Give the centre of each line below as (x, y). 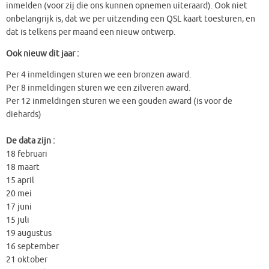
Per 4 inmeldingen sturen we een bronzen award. (98, 75)
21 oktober (27, 260)
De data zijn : (31, 141)
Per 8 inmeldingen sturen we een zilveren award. (99, 88)
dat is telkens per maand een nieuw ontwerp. (91, 32)
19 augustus (29, 234)
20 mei (19, 194)
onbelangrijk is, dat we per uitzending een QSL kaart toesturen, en (131, 19)
